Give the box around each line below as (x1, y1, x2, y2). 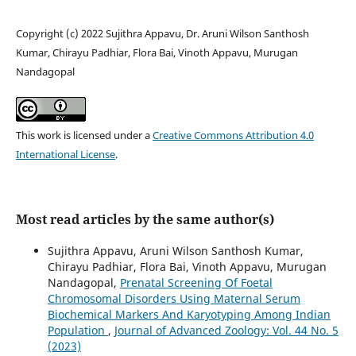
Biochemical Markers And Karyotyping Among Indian (47, 306, 331, 322)
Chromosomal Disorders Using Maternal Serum (47, 290, 300, 306)
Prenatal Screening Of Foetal (119, 274, 273, 290)
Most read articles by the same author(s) (15, 210, 274, 228)
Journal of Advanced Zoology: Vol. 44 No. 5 (114, 322, 339, 338)
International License (15, 146, 115, 161)
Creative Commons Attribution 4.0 (152, 127, 314, 142)
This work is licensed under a (15, 127, 153, 142)
